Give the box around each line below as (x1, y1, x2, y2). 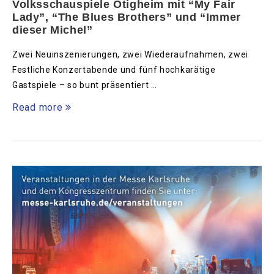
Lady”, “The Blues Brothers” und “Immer (12, 11, 241, 24)
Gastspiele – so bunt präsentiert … (12, 80, 157, 91)
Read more (12, 102, 63, 114)
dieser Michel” (12, 24, 93, 37)
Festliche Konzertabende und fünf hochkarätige (12, 65, 216, 75)
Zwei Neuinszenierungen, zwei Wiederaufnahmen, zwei (12, 50, 249, 60)
